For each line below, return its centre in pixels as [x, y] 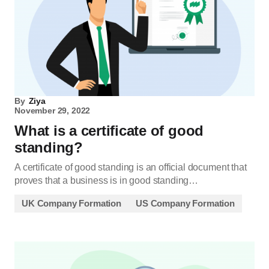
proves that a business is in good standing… [107, 181]
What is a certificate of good [109, 131]
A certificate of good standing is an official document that [131, 168]
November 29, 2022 [53, 111]
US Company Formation [185, 204]
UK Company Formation [71, 204]
